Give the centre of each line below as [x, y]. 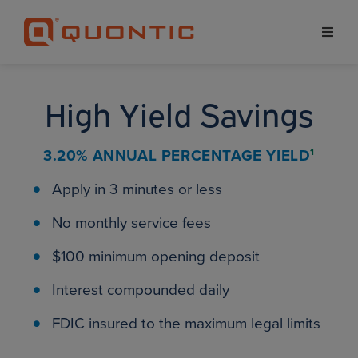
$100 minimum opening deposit [156, 256]
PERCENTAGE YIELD [236, 155]
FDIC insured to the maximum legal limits [186, 323]
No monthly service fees [131, 223]
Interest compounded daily [141, 290]
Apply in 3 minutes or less [137, 189]
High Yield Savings [179, 113]
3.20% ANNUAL [102, 155]
